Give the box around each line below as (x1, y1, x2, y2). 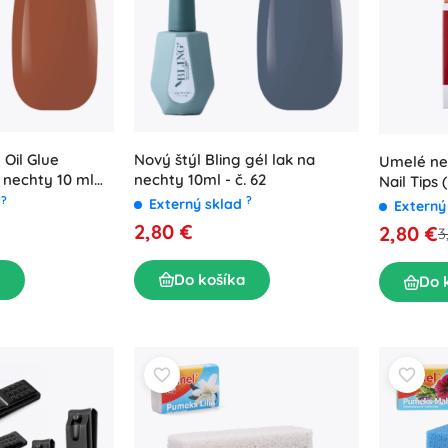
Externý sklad (149, 194, 246, 213)
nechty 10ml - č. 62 (134, 169, 266, 189)
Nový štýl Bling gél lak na (134, 149, 315, 169)
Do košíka (174, 269, 245, 289)
